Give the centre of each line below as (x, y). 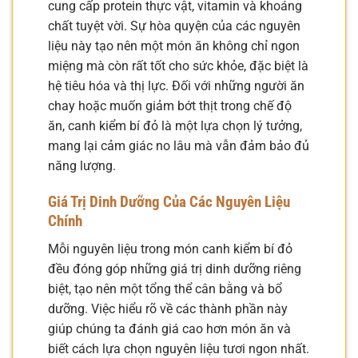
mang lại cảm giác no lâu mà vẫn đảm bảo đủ (179, 146)
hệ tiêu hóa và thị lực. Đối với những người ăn (176, 86)
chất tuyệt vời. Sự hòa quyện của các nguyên (174, 26)
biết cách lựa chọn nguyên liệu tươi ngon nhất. (179, 348)
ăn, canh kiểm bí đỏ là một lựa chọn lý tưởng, (175, 126)
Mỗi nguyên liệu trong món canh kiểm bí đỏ (170, 249)
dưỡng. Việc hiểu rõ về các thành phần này (168, 308)
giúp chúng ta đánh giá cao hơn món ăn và (169, 328)
